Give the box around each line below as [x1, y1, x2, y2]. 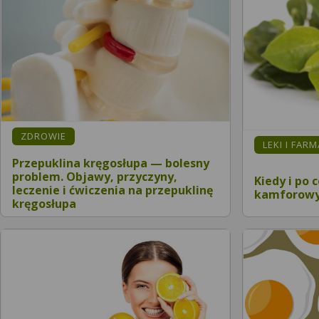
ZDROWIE [21, 129, 66, 142]
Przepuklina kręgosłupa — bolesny [12, 155, 209, 171]
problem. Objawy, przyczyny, [12, 168, 177, 184]
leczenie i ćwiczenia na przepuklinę [12, 182, 213, 198]
